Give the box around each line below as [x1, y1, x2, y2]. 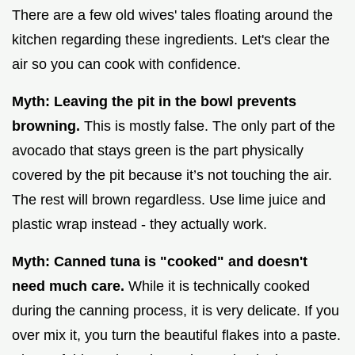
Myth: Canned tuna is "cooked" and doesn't [12, 254, 307, 270]
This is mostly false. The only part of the [80, 118, 335, 135]
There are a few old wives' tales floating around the [12, 7, 333, 24]
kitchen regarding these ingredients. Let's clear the [12, 32, 330, 48]
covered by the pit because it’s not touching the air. [12, 167, 332, 184]
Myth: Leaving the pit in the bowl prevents [12, 94, 296, 110]
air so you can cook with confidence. [12, 56, 241, 73]
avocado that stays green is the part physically [12, 143, 303, 159]
